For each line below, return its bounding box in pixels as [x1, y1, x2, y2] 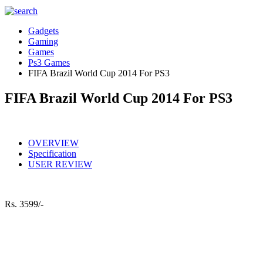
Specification [28, 148, 76, 159]
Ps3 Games [28, 58, 70, 68]
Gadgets [28, 26, 59, 36]
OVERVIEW [28, 137, 79, 148]
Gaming [28, 36, 58, 46]
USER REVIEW [28, 159, 92, 169]
